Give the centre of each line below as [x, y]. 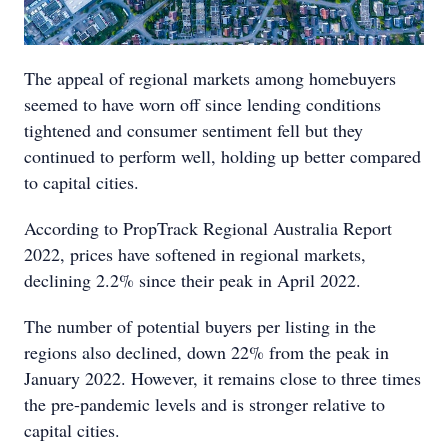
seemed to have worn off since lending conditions [202, 104]
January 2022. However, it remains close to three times [222, 378]
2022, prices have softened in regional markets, [195, 254]
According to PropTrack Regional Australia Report [208, 228]
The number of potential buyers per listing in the [200, 326]
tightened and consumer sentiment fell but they [193, 130]
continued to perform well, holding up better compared [222, 156]
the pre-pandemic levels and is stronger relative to [204, 404]
